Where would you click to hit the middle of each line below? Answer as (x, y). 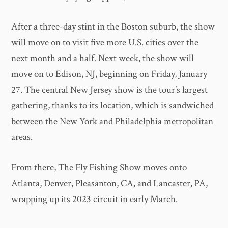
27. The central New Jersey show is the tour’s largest (110, 90)
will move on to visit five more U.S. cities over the (105, 42)
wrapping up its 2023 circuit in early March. (95, 199)
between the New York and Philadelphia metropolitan (112, 121)
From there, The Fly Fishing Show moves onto (99, 167)
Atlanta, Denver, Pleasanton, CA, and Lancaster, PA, (110, 183)
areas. (22, 137)
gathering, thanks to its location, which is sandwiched (113, 106)
